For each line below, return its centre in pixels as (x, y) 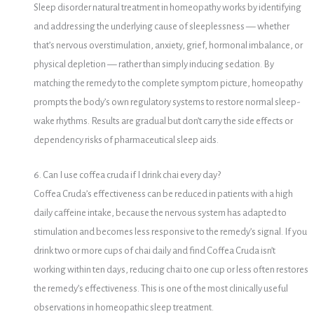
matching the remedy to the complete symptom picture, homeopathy (168, 83)
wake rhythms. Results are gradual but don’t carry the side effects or (163, 121)
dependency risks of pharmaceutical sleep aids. (126, 139)
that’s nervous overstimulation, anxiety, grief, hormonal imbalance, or (168, 45)
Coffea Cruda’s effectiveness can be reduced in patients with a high (163, 194)
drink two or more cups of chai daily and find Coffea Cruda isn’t (154, 251)
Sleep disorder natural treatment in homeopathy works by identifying (167, 7)
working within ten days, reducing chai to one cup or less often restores (171, 270)
